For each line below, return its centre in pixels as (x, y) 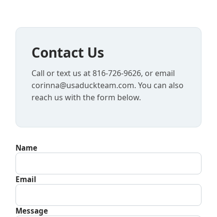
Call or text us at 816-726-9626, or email (103, 73)
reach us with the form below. (86, 97)
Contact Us (68, 52)
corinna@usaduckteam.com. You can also (108, 85)
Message (32, 210)
